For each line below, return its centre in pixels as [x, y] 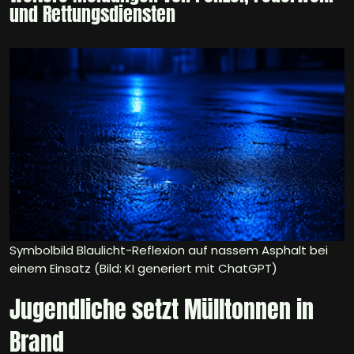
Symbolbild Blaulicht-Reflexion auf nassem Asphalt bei [169, 250]
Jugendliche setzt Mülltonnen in [162, 310]
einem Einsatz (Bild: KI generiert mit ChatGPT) [143, 269]
